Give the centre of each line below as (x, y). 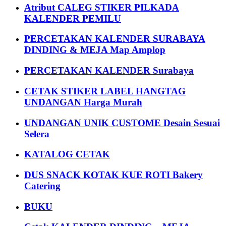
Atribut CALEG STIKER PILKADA (102, 7)
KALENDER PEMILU (73, 18)
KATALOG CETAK (67, 154)
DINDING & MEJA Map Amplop (95, 50)
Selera (37, 134)
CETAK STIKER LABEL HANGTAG (105, 91)
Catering (42, 186)
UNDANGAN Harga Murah (83, 102)
